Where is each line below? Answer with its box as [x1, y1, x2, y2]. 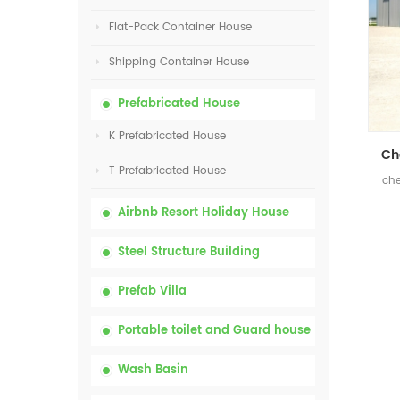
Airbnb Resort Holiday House [118, 204, 289, 222]
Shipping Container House [109, 54, 249, 71]
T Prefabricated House [109, 162, 226, 179]
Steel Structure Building [118, 243, 260, 262]
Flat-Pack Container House [109, 19, 252, 36]
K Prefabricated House [109, 128, 226, 145]
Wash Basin [118, 361, 188, 379]
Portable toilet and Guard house [118, 321, 311, 340]
